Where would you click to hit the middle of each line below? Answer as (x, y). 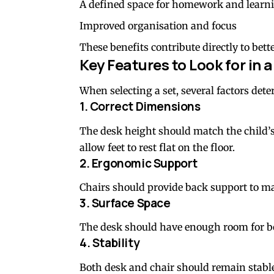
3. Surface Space (125, 203)
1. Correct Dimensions (140, 107)
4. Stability (110, 243)
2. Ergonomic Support (139, 163)
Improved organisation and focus (158, 25)
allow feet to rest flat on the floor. (157, 147)
